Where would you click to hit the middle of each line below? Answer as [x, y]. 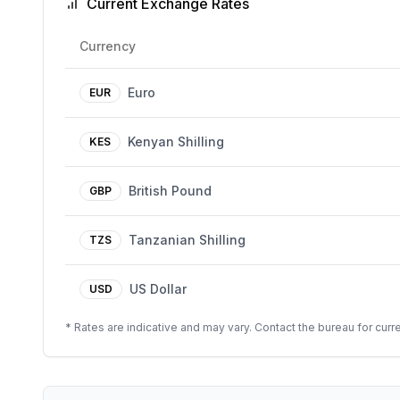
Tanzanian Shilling [187, 240]
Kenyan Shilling [176, 142]
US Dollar [158, 289]
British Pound [170, 191]
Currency [108, 46]
